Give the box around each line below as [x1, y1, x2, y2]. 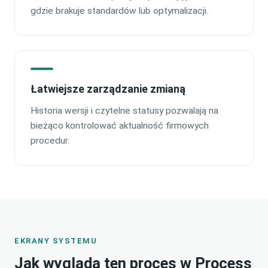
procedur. [31, 135, 69, 146]
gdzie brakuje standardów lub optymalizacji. [31, 5, 208, 16]
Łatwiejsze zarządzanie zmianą [31, 82, 185, 95]
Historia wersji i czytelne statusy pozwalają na [31, 105, 218, 116]
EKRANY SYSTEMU [14, 236, 98, 245]
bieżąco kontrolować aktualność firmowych [31, 120, 209, 131]
